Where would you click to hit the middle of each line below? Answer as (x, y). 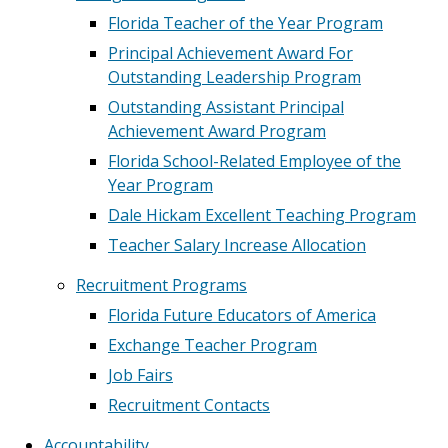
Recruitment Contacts (189, 405)
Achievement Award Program (217, 131)
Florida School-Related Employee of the (254, 161)
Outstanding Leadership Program (234, 77)
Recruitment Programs (161, 285)
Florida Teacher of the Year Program (245, 23)
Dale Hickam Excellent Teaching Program (262, 215)
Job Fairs (140, 375)
